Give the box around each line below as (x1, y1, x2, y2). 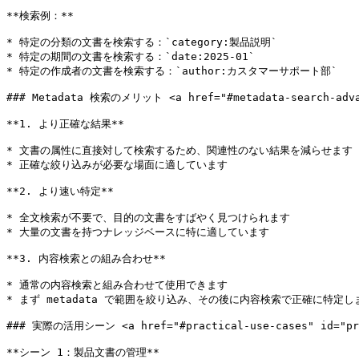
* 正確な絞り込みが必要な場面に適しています (6, 159, 228, 171)
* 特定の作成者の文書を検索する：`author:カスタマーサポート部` (6, 65, 337, 77)
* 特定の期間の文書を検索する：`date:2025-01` (6, 50, 255, 63)
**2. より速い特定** (6, 185, 114, 197)
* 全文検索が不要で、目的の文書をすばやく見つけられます (6, 212, 290, 224)
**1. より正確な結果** (6, 118, 124, 130)
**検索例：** (6, 10, 74, 22)
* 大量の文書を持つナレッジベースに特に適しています (6, 226, 269, 238)
